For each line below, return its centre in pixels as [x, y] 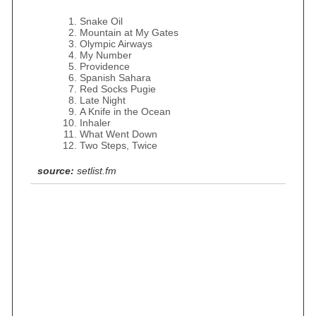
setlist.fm [97, 171]
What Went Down [119, 134]
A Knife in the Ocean [125, 111]
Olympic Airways [116, 44]
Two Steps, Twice [119, 145]
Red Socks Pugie [118, 89]
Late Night [103, 100]
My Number [106, 55]
